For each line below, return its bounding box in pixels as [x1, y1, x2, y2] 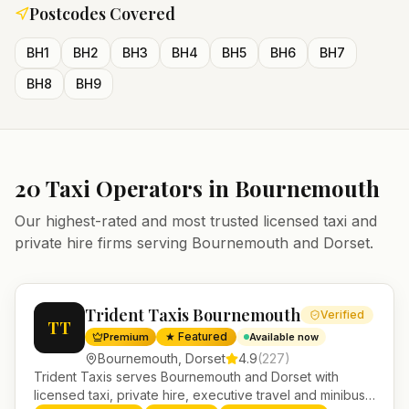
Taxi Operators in [41, 173, 235, 203]
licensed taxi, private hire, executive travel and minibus [34, 387, 365, 403]
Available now [249, 330, 319, 343]
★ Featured [165, 330, 227, 343]
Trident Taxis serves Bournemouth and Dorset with [34, 369, 339, 384]
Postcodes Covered [29, 3, 175, 25]
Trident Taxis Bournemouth [85, 304, 300, 326]
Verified [320, 308, 364, 321]
